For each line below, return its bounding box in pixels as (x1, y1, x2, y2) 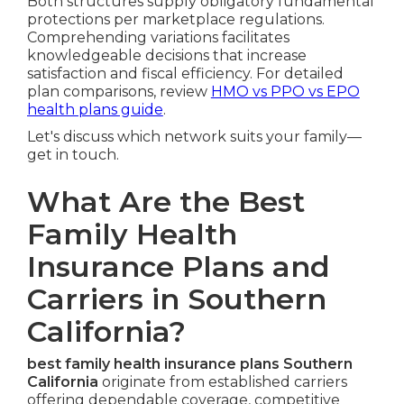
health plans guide (26, 100, 163, 118)
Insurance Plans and (26, 248, 330, 284)
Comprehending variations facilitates (26, 28, 289, 46)
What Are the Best (26, 183, 305, 219)
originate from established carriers (97, 372, 347, 390)
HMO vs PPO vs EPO (210, 82, 360, 100)
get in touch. (26, 145, 119, 163)
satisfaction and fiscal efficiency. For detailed (26, 64, 344, 82)
